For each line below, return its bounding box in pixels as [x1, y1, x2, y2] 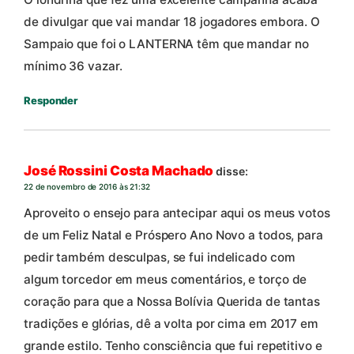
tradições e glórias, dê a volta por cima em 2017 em [24, 316, 318, 332]
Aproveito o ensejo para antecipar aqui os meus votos [24, 205, 330, 221]
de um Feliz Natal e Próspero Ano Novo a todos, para [24, 228, 323, 243]
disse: [216, 164, 248, 179]
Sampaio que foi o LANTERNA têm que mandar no [24, 36, 309, 52]
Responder [24, 94, 78, 107]
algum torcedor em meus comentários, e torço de [24, 272, 307, 288]
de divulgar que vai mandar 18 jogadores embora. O [24, 14, 321, 30]
